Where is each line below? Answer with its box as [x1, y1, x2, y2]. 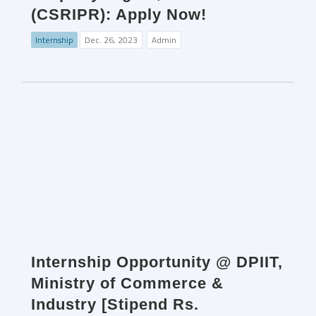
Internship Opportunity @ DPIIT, [31, 253, 283, 272]
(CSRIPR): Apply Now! [31, 6, 207, 24]
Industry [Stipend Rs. [31, 296, 199, 314]
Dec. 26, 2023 [85, 33, 138, 47]
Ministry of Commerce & [31, 274, 224, 293]
